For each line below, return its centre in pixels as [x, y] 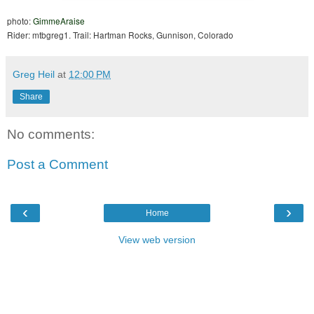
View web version [157, 239]
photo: [20, 20]
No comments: [51, 134]
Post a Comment [57, 165]
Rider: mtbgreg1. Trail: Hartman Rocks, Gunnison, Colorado [120, 34]
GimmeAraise [59, 20]
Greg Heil [34, 74]
